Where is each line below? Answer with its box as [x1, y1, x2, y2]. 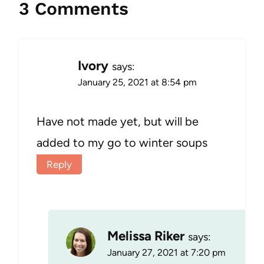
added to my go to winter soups [37, 135, 207, 150]
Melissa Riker [107, 228, 184, 245]
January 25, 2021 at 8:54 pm [78, 76, 197, 88]
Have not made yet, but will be [37, 114, 199, 128]
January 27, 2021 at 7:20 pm [107, 247, 226, 259]
